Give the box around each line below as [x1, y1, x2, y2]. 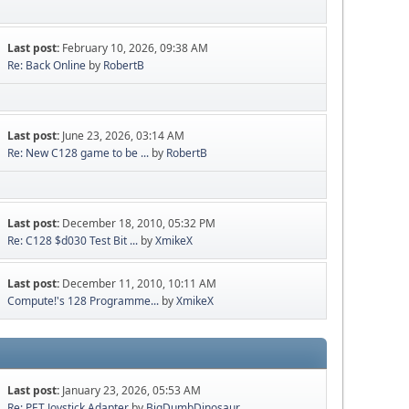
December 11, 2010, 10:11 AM [62, 276, 217, 292]
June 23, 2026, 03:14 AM [62, 128, 185, 144]
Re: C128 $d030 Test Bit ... [7, 233, 139, 249]
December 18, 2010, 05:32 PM [62, 215, 216, 232]
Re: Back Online [7, 58, 87, 74]
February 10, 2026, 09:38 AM [62, 40, 209, 57]
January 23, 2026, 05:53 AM [62, 383, 202, 399]
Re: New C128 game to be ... [7, 145, 150, 162]
